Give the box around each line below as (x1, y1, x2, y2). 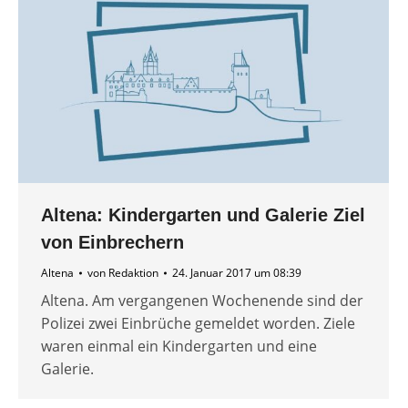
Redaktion (108, 265, 158, 281)
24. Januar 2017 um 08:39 (172, 265, 301, 281)
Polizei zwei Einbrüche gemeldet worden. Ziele (41, 313, 355, 334)
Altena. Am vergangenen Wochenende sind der (41, 291, 363, 311)
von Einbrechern (41, 232, 184, 253)
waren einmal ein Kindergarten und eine (41, 336, 317, 357)
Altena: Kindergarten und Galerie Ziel (41, 205, 365, 226)
